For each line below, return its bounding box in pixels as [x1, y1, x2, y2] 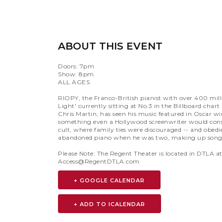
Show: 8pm [58, 70, 94, 78]
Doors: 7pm [58, 62, 94, 70]
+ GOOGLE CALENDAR [74, 177, 145, 184]
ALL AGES [58, 78, 90, 86]
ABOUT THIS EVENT [58, 40, 163, 52]
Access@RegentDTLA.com [58, 158, 140, 165]
